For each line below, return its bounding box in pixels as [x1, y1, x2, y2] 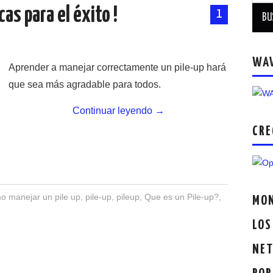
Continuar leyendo [72, 105, 155, 116]
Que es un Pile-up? [144, 191, 219, 202]
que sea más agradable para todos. [9, 79, 161, 90]
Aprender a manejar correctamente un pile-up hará [9, 62, 226, 73]
